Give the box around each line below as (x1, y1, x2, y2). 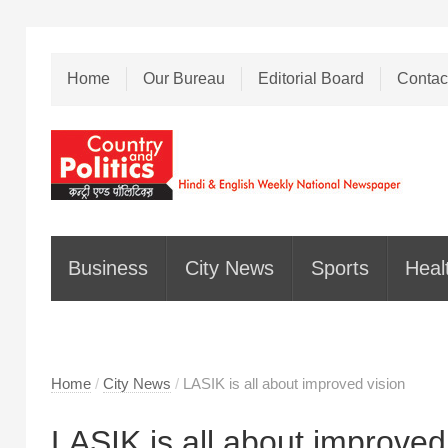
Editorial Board (257, 70, 364, 88)
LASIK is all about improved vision (182, 375, 405, 392)
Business (68, 257, 149, 280)
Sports (310, 257, 369, 280)
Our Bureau (142, 70, 225, 88)
